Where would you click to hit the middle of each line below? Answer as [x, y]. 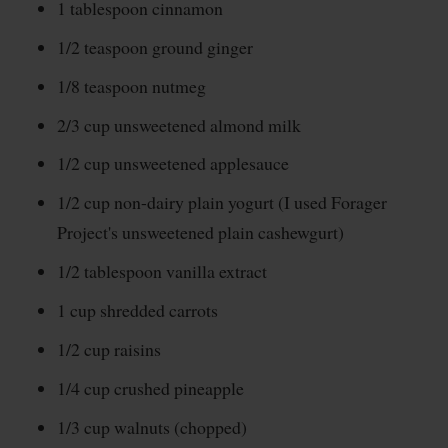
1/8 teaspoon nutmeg [131, 85]
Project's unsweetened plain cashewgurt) [200, 232]
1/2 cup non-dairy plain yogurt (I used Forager [221, 202]
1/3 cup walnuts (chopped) [151, 427]
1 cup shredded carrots [137, 310]
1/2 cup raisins [108, 349]
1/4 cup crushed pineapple [150, 388]
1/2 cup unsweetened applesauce [172, 163]
